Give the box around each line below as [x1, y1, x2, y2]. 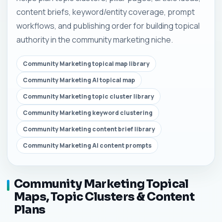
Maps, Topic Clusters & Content [14, 190, 194, 204]
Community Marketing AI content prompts [23, 141, 152, 150]
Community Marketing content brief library [23, 125, 155, 133]
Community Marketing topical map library [23, 59, 150, 68]
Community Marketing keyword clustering [23, 109, 153, 117]
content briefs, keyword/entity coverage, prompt [16, 6, 195, 17]
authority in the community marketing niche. [16, 34, 173, 45]
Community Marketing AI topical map [23, 76, 135, 84]
